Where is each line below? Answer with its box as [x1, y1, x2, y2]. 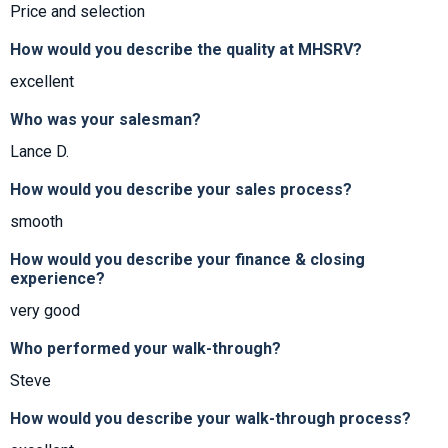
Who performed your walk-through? [10, 339, 281, 359]
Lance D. [10, 142, 69, 162]
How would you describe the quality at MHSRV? [10, 40, 362, 60]
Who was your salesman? [10, 110, 201, 130]
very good [10, 301, 80, 321]
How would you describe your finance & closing [10, 250, 365, 270]
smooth [10, 212, 63, 232]
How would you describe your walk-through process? [10, 409, 411, 429]
